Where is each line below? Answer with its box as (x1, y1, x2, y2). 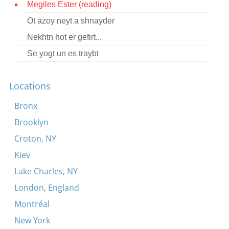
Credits (12, 28, 40, 39)
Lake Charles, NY (14, 166, 78, 177)
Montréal (14, 198, 50, 210)
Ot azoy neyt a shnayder (27, 16, 114, 25)
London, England (14, 182, 79, 193)
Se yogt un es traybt (27, 49, 99, 58)
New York (14, 215, 50, 226)
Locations (9, 80, 51, 92)
